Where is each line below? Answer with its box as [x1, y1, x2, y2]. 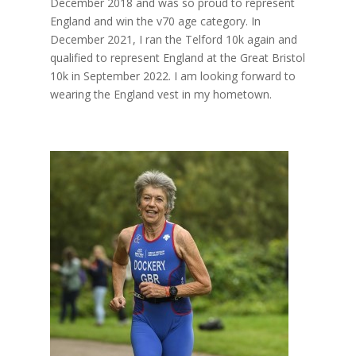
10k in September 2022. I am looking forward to [49, 68, 296, 83]
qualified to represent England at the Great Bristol [49, 49, 305, 65]
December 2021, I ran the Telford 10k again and [49, 31, 297, 47]
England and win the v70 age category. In [49, 13, 261, 29]
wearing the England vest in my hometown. [49, 86, 272, 102]
